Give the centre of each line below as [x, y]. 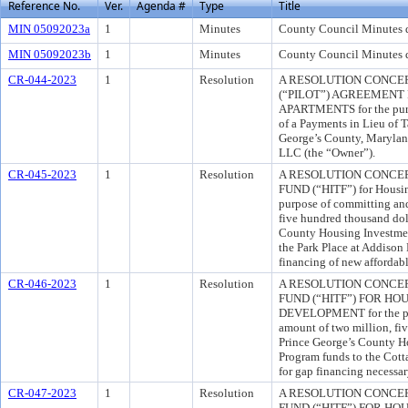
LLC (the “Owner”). [327, 153]
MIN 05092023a [49, 29]
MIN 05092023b [50, 54]
